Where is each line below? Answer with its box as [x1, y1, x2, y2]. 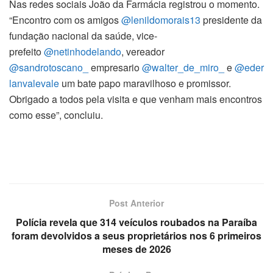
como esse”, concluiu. [9, 108, 103, 122]
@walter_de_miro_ [142, 60, 224, 75]
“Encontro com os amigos [9, 13, 121, 27]
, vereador [121, 44, 165, 59]
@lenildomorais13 [121, 13, 200, 27]
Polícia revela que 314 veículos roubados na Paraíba [16, 215, 257, 230]
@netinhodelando [44, 44, 121, 59]
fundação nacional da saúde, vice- [9, 29, 157, 43]
